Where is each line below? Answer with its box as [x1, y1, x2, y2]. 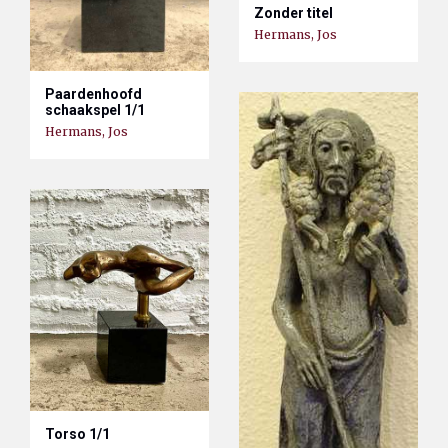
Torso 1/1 [45, 425, 110, 442]
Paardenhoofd [45, 85, 142, 102]
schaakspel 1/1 [45, 101, 145, 118]
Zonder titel [254, 5, 333, 22]
